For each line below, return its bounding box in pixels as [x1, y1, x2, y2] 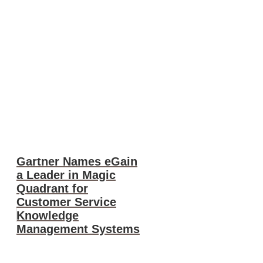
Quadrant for [16, 181, 88, 195]
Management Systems [16, 222, 140, 235]
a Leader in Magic [16, 168, 116, 181]
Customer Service [16, 195, 116, 208]
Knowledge [16, 208, 79, 222]
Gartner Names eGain [16, 154, 137, 168]
